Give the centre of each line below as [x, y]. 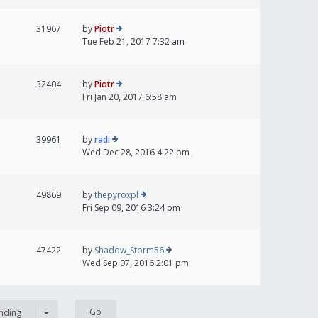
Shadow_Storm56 [129, 251]
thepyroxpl [116, 195]
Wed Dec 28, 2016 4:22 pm [136, 153]
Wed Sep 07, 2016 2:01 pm [136, 263]
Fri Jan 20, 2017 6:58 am [130, 97]
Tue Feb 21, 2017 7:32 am [133, 42]
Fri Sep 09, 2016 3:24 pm [131, 208]
